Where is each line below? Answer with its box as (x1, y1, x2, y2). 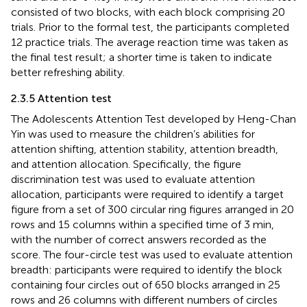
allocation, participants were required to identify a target (11, 187, 284, 201)
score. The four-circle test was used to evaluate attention (11, 247, 293, 261)
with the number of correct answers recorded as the (11, 232, 267, 246)
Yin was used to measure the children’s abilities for (11, 127, 255, 140)
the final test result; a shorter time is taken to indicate (11, 50, 272, 64)
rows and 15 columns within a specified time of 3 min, (11, 217, 274, 231)
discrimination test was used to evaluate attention (11, 172, 255, 186)
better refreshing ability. (11, 65, 125, 79)
